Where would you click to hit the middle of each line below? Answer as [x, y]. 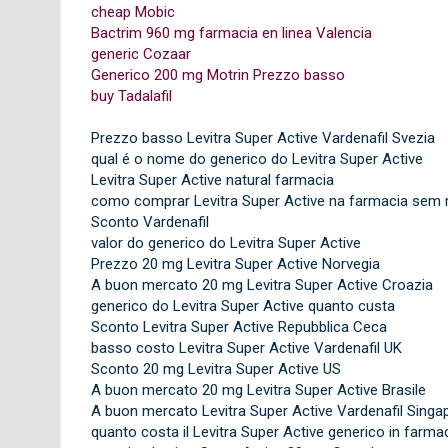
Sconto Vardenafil [149, 221]
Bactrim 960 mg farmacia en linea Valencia [231, 32]
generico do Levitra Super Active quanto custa [242, 305]
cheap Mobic [132, 11]
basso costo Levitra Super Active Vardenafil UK [246, 347]
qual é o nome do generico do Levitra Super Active [256, 158]
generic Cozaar [140, 53]
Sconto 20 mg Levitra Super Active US [215, 368]
